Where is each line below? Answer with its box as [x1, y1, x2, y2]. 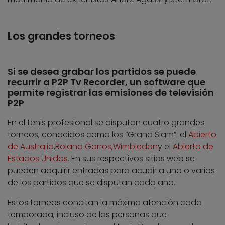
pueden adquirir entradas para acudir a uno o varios [8, 164, 215, 176]
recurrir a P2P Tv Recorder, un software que [8, 75, 205, 88]
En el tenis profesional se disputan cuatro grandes [8, 116, 204, 128]
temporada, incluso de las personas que [8, 208, 167, 220]
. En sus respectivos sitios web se [68, 152, 195, 164]
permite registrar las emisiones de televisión [8, 86, 214, 99]
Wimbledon [113, 140, 158, 152]
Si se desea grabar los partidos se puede [8, 65, 196, 78]
